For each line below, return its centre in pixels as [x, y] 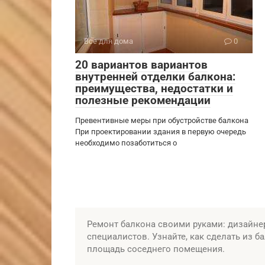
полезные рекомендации [143, 100]
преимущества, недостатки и [154, 88]
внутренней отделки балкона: [155, 77]
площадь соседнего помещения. [156, 249]
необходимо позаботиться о [126, 143]
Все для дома [109, 41]
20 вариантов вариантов [141, 65]
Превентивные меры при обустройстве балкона [162, 120]
